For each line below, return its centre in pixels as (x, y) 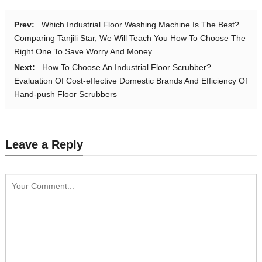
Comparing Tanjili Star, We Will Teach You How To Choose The (130, 38)
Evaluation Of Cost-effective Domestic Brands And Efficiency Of (130, 80)
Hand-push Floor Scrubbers (65, 94)
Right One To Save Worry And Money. (84, 51)
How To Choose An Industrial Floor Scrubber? (126, 67)
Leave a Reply (44, 144)
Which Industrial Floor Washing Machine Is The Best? (140, 24)
